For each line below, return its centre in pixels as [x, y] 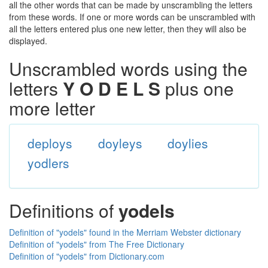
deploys [50, 143]
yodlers [48, 163]
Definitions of [64, 210]
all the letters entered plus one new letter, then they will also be [128, 29]
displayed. [28, 41]
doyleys [120, 143]
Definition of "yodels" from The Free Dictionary [97, 244]
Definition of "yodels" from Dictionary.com [87, 256]
